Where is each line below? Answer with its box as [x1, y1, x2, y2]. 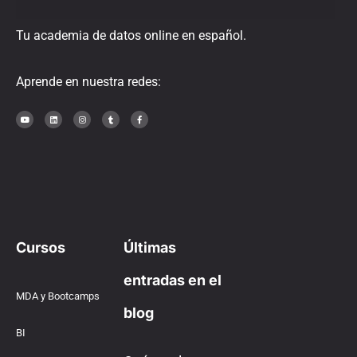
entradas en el [123, 272, 222, 289]
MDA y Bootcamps [16, 290, 100, 303]
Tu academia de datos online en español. [16, 28, 246, 44]
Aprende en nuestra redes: [16, 73, 161, 89]
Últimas [123, 239, 176, 257]
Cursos [16, 239, 65, 257]
